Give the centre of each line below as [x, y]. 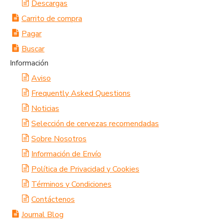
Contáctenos [53, 199]
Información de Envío [66, 154]
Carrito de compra [52, 19]
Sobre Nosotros [59, 139]
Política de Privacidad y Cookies [85, 169]
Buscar [33, 49]
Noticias [45, 109]
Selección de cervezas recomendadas [95, 124]
